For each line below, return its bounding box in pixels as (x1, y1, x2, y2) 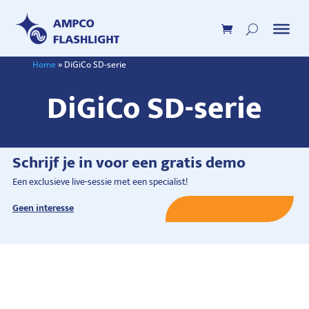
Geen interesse (12, 199, 74, 216)
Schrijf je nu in (183, 201, 276, 215)
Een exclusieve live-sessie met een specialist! (12, 173, 188, 190)
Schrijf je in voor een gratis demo (12, 149, 246, 176)
